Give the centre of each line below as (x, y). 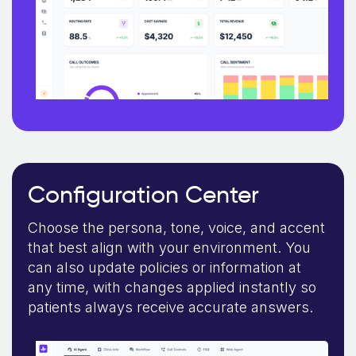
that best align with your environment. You (169, 247)
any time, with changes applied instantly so (172, 287)
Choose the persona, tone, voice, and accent (176, 227)
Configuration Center (143, 194)
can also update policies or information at (164, 267)
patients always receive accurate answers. (170, 307)
